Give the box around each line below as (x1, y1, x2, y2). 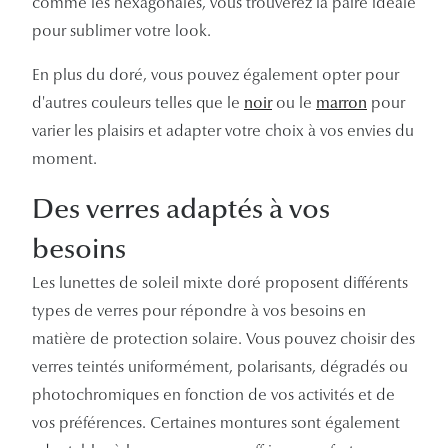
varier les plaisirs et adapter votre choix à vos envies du (32, 121, 414, 141)
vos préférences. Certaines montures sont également (32, 413, 400, 433)
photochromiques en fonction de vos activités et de (32, 385, 395, 405)
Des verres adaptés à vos (32, 191, 330, 227)
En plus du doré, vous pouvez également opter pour (32, 65, 399, 85)
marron (316, 93, 367, 113)
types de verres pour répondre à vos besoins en (32, 301, 366, 321)
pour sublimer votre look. (32, 21, 211, 41)
